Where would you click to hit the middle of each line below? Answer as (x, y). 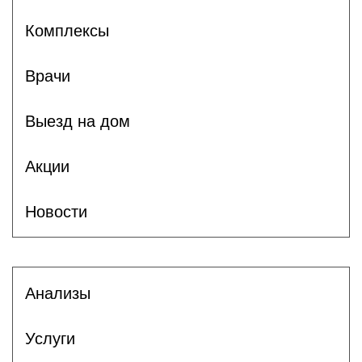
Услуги (50, 338)
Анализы (58, 293)
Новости (56, 211)
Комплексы (67, 30)
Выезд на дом (78, 121)
